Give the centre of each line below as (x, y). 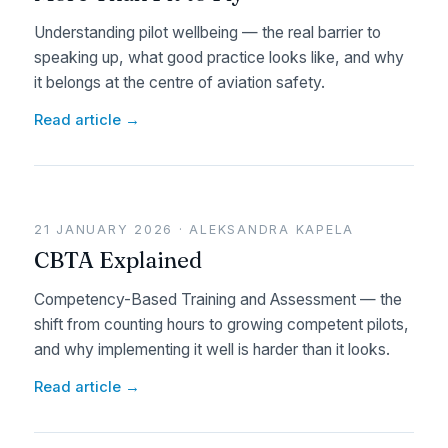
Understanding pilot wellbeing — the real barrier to (207, 32)
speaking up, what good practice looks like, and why (219, 57)
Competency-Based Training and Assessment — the (218, 299)
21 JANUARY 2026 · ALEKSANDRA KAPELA (194, 229)
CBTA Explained (118, 260)
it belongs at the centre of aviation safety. (179, 82)
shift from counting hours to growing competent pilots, (221, 324)
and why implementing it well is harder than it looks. (212, 349)
